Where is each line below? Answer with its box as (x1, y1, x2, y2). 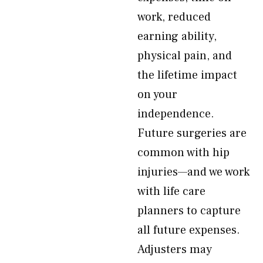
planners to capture (137, 203, 241, 218)
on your (137, 87, 177, 102)
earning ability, (137, 29, 217, 44)
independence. (137, 106, 214, 122)
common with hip (137, 145, 230, 160)
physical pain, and (137, 48, 232, 63)
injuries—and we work (137, 164, 249, 180)
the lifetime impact (137, 68, 237, 83)
